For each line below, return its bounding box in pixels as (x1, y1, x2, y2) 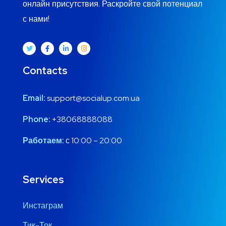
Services (23, 173, 64, 186)
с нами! (23, 14, 49, 25)
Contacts (23, 64, 68, 77)
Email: (23, 92, 45, 103)
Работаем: (23, 135, 64, 146)
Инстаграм (23, 200, 63, 211)
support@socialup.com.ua (47, 92, 140, 103)
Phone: (23, 114, 50, 125)
